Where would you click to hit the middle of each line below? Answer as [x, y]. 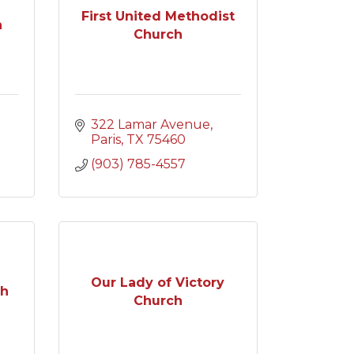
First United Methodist [158, 16]
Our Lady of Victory [158, 282]
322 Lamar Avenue [150, 124]
